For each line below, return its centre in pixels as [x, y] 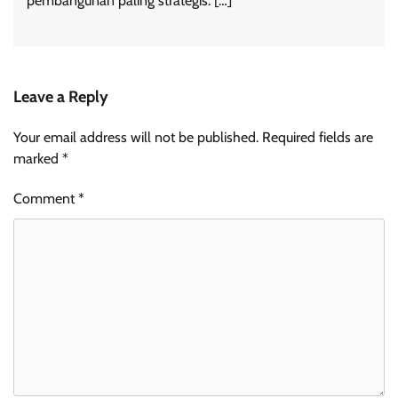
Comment [46, 198]
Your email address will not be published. [136, 137]
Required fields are [318, 137]
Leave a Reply [61, 96]
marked [38, 158]
